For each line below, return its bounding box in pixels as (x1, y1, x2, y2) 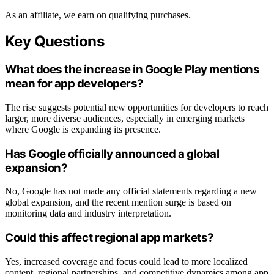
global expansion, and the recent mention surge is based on (5, 197, 231, 208)
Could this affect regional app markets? (5, 231, 214, 245)
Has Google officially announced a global (5, 146, 220, 161)
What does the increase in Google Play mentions (5, 62, 260, 77)
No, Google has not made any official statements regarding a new (5, 186, 257, 197)
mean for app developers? (5, 76, 144, 91)
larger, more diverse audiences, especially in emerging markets (5, 113, 245, 124)
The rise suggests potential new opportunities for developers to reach (5, 102, 268, 113)
